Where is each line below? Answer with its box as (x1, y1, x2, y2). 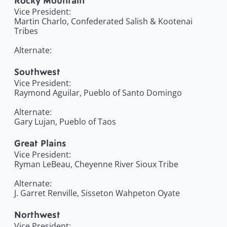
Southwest (14, 67, 60, 78)
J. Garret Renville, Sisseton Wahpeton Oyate (14, 187, 180, 199)
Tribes (14, 25, 38, 37)
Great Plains (14, 138, 66, 149)
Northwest (14, 210, 60, 220)
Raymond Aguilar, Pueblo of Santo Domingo (14, 87, 182, 99)
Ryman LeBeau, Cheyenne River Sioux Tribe (14, 159, 178, 170)
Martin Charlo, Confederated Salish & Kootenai (14, 16, 193, 27)
